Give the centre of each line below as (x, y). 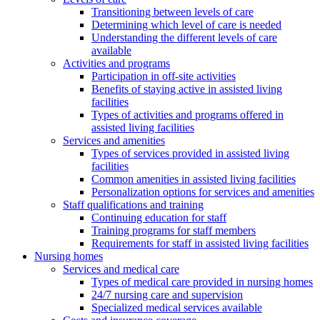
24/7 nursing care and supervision (167, 295)
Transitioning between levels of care (172, 12)
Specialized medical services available (177, 308)
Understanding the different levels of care (184, 38)
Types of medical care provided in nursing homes (202, 282)
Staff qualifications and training (133, 205)
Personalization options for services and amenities (203, 192)
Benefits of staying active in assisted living (187, 89)
